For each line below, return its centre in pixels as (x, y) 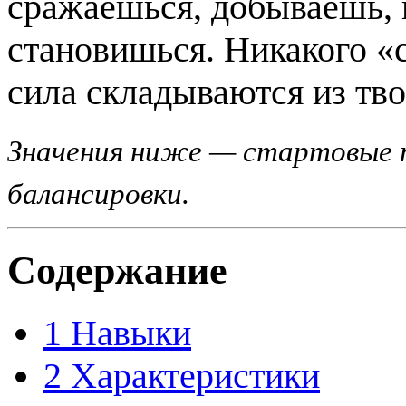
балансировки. (98, 193)
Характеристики (195, 375)
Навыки (131, 333)
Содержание (117, 270)
